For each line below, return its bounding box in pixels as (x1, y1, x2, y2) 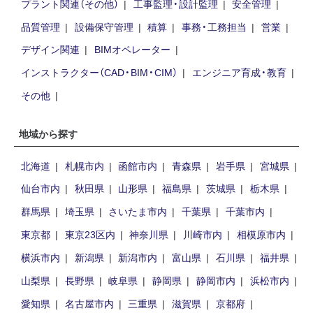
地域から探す (19, 126, 78, 141)
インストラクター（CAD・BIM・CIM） (20, 65, 177, 80)
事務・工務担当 (182, 19, 247, 34)
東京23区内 (64, 227, 115, 242)
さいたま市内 (108, 204, 168, 219)
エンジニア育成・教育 (191, 65, 286, 80)
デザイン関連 (20, 42, 80, 57)
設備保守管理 (74, 19, 133, 34)
